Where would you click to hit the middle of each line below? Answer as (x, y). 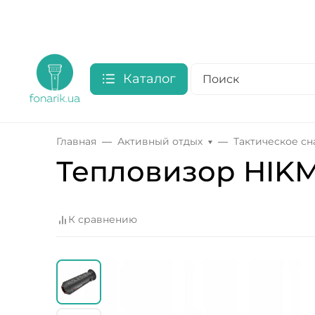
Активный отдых (160, 141)
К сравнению (103, 220)
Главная (76, 141)
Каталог (149, 78)
